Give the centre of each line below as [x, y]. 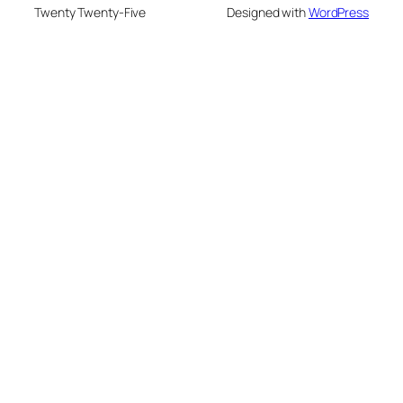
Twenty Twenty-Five [90, 12]
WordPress [338, 12]
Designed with [268, 12]
